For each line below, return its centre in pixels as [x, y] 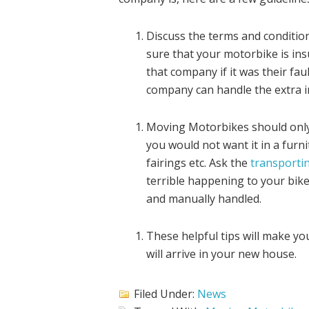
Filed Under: [166, 294]
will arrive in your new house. [221, 253]
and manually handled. [204, 198]
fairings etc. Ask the [197, 162]
